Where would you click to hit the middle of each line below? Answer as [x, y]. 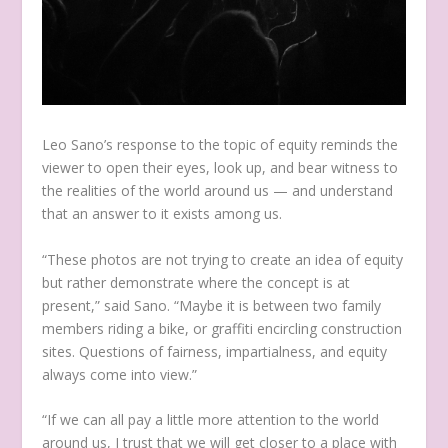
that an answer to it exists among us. [164, 214]
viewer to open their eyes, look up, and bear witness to [220, 168]
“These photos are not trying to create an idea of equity [223, 259]
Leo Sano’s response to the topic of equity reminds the [220, 145]
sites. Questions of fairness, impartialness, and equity [215, 351]
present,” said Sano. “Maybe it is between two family [212, 305]
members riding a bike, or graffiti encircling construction [222, 328]
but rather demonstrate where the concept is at [196, 282]
